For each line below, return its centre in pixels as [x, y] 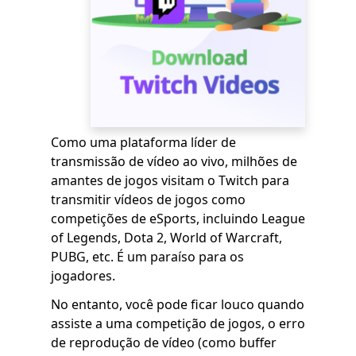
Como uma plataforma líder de [143, 142]
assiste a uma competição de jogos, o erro [178, 323]
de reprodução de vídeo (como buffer [164, 342]
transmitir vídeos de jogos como [148, 199]
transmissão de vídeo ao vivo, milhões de [174, 161]
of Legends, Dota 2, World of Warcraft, [166, 238]
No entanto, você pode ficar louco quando [178, 304]
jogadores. [83, 276]
